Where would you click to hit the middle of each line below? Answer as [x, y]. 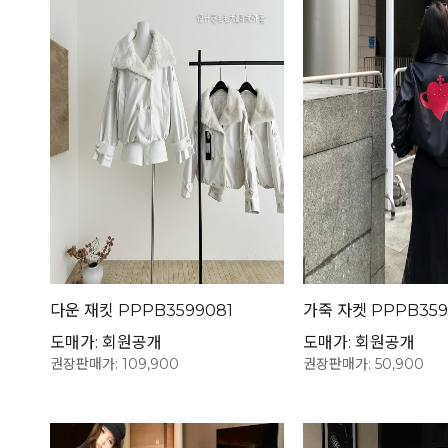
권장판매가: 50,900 [363, 363]
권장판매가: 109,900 [114, 363]
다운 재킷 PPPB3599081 [141, 310]
